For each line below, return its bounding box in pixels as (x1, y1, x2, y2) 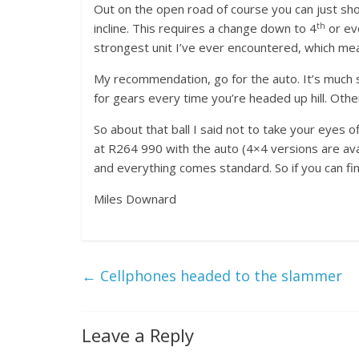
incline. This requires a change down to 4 (94, 20, 317, 36)
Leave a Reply (82, 323, 194, 347)
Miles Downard (94, 191, 176, 207)
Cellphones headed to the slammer (96, 266, 342, 285)
